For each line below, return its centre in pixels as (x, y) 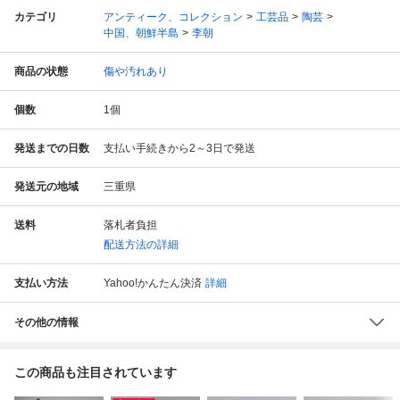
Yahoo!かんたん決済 (153, 283)
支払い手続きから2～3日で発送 (179, 148)
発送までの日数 (52, 148)
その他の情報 (46, 322)
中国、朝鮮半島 (141, 33)
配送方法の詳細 (141, 244)
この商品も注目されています (96, 372)
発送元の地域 (46, 186)
